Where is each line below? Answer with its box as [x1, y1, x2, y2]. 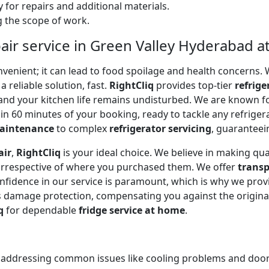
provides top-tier [154, 78, 235, 92]
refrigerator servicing [109, 121, 211, 135]
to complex [54, 121, 109, 135]
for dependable [4, 203, 79, 217]
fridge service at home [79, 203, 185, 217]
